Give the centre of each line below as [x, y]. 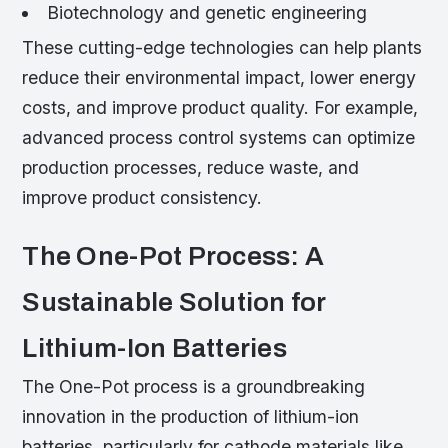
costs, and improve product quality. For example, [220, 107]
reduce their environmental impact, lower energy [219, 77]
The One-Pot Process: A [173, 256]
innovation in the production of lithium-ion [191, 416]
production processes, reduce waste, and [191, 167]
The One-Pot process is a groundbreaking [194, 386]
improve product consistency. [142, 197]
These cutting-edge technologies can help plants [222, 47]
